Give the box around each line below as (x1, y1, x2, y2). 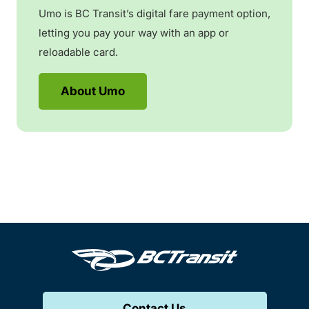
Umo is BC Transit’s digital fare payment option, (39, 6, 270, 20)
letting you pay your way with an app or (39, 26, 229, 39)
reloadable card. (39, 45, 118, 59)
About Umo (61, 83, 125, 98)
